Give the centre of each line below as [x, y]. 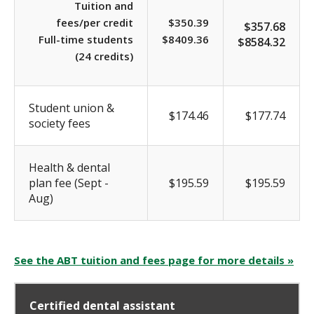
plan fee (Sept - [69, 183]
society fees [60, 123]
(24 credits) [104, 56]
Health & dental [69, 167]
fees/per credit [95, 22]
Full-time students [86, 39]
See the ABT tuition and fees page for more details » [154, 260]
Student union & [71, 108]
